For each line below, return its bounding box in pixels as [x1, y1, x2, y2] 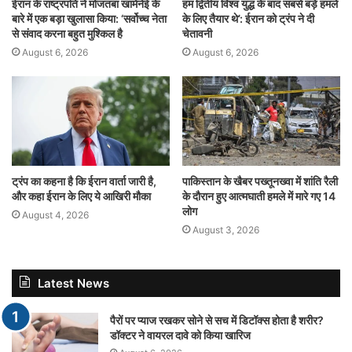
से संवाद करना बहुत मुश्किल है [12, 27, 123, 41]
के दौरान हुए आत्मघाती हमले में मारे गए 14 [182, 189, 335, 203]
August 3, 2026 [192, 223, 259, 236]
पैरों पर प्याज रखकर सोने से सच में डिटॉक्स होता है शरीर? [110, 313, 324, 327]
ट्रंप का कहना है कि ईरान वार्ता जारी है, [12, 174, 156, 188]
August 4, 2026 [22, 208, 89, 221]
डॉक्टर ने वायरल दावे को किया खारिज [110, 328, 251, 342]
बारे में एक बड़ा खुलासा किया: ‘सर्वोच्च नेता [12, 12, 167, 26]
